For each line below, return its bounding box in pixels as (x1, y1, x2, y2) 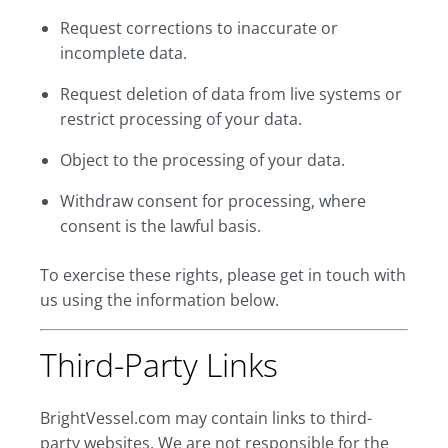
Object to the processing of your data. (60, 149, 345, 171)
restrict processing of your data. (60, 108, 302, 130)
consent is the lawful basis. (60, 215, 261, 237)
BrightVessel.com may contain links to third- (40, 407, 372, 429)
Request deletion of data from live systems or (60, 83, 402, 105)
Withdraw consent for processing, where (60, 190, 366, 212)
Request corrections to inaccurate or (60, 17, 338, 39)
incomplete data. (60, 42, 187, 64)
